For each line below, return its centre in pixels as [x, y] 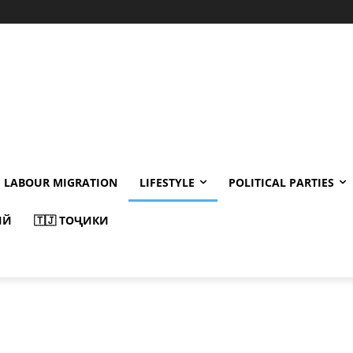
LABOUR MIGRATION [61, 182]
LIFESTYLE [167, 182]
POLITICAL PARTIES [281, 182]
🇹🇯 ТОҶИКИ [71, 220]
